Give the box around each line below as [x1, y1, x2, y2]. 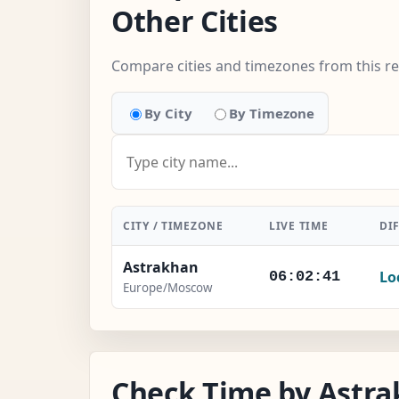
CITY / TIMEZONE [123, 217, 224, 233]
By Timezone [229, 103, 314, 122]
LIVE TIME [269, 217, 329, 233]
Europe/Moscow [123, 279, 212, 296]
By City [144, 103, 192, 122]
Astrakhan [123, 256, 199, 277]
